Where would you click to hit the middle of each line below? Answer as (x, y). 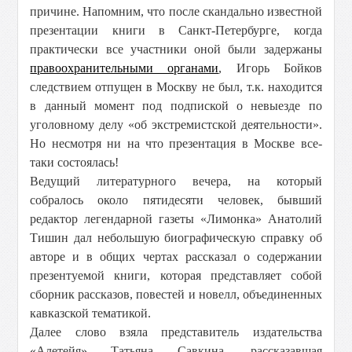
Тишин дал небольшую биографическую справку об (176, 238)
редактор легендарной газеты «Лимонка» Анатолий (176, 219)
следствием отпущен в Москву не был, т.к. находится (176, 87)
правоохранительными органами (125, 68)
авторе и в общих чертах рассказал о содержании (176, 257)
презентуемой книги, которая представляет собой (176, 275)
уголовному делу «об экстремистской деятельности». (176, 125)
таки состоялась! (75, 162)
